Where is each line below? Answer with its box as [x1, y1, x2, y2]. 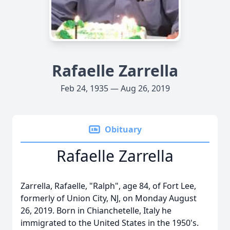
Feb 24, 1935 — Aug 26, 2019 [60, 83, 170, 94]
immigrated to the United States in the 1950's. [21, 217, 199, 228]
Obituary [105, 124, 142, 135]
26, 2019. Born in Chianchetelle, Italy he [21, 205, 171, 216]
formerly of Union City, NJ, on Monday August [21, 193, 197, 204]
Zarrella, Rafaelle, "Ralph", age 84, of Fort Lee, [21, 180, 196, 191]
